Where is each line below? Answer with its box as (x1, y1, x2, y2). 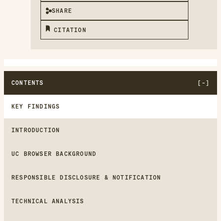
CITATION (54, 26, 86, 34)
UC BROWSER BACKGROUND (11, 150, 97, 157)
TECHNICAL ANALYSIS (11, 197, 84, 205)
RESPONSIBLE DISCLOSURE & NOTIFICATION (11, 174, 161, 181)
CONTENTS (11, 79, 44, 86)
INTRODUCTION (11, 126, 60, 134)
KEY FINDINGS (11, 103, 60, 110)
